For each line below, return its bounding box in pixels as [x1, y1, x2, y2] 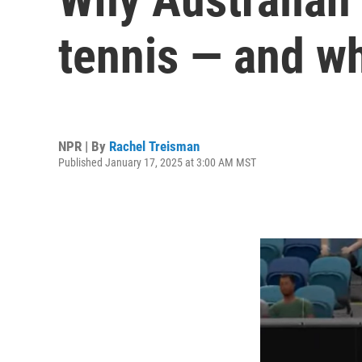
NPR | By [58, 137, 109, 154]
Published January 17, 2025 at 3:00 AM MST [58, 155, 256, 169]
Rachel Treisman [109, 137, 200, 154]
